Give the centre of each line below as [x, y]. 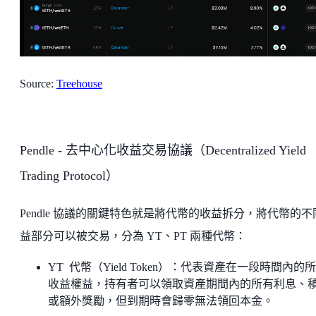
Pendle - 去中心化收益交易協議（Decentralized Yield [163, 150]
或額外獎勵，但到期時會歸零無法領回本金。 [161, 300]
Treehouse [79, 83]
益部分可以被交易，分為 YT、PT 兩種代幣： [133, 236]
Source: [38, 83]
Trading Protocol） [69, 175]
